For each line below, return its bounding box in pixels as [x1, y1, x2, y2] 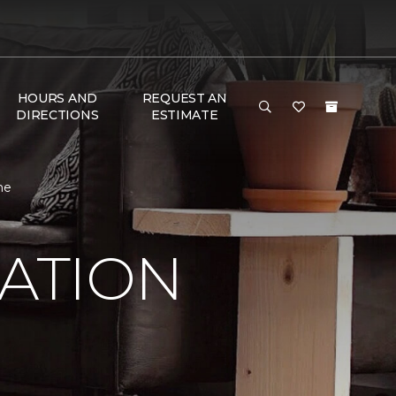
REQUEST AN [141, 90, 227, 106]
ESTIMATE [150, 107, 218, 123]
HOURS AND [17, 90, 98, 106]
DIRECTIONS [16, 107, 99, 123]
